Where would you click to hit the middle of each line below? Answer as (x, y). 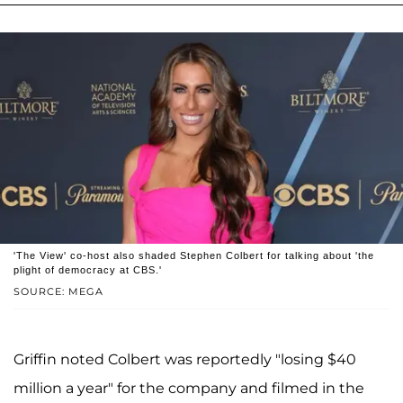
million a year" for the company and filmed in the (189, 388)
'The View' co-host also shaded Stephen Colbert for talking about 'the (194, 255)
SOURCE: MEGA (58, 291)
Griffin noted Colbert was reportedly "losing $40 (185, 359)
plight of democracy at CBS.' (88, 269)
